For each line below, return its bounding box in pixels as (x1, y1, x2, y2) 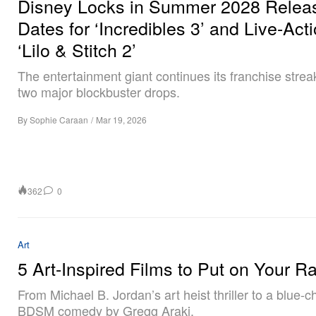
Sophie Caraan (30, 113, 88, 126)
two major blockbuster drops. (18, 82, 180, 101)
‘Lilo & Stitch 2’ (18, 36, 136, 62)
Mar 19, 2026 (96, 113, 147, 126)
